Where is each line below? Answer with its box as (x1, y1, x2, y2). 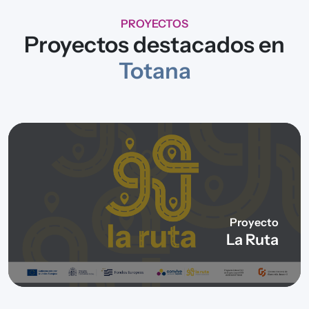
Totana (118, 57, 191, 84)
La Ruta (226, 230, 279, 249)
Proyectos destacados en (24, 30, 285, 58)
